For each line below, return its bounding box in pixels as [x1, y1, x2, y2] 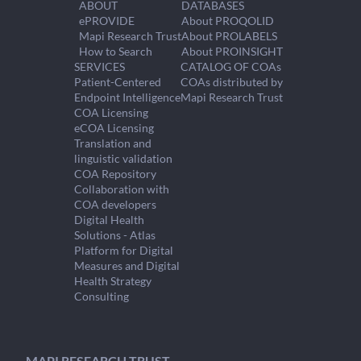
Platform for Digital [74, 243, 173, 257]
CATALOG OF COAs [180, 60, 281, 73]
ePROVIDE [78, 14, 135, 27]
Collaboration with [74, 182, 169, 196]
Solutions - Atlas [74, 228, 156, 242]
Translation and [74, 136, 151, 150]
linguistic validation [74, 151, 172, 165]
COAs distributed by [180, 75, 283, 89]
